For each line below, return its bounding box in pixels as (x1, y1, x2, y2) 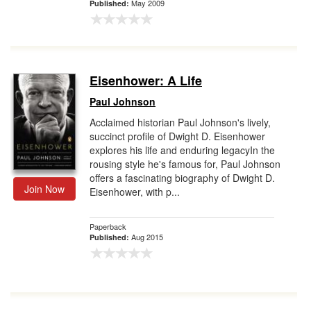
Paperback (90, 221, 126, 232)
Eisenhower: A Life (90, 72, 202, 90)
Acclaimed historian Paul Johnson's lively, (90, 115, 271, 129)
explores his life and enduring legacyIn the (90, 143, 275, 157)
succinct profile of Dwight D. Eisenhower (90, 129, 265, 143)
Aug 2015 (131, 231, 163, 242)
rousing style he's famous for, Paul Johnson (90, 157, 280, 171)
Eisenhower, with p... (90, 185, 180, 199)
